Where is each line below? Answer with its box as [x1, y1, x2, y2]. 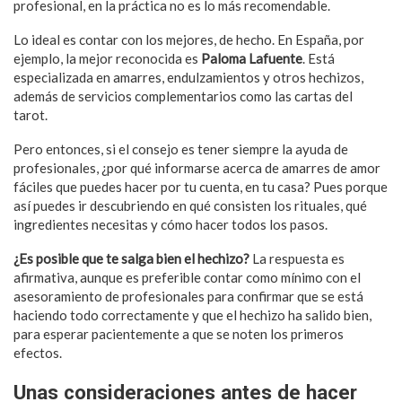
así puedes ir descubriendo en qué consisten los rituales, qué [13, 197, 367, 214]
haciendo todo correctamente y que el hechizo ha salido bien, [13, 306, 371, 323]
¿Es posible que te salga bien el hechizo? [13, 249, 252, 267]
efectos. [13, 344, 62, 361]
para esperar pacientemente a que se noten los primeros [13, 325, 344, 342]
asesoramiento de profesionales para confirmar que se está [13, 287, 363, 304]
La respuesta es [252, 249, 345, 267]
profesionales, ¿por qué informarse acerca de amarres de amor [13, 159, 380, 176]
